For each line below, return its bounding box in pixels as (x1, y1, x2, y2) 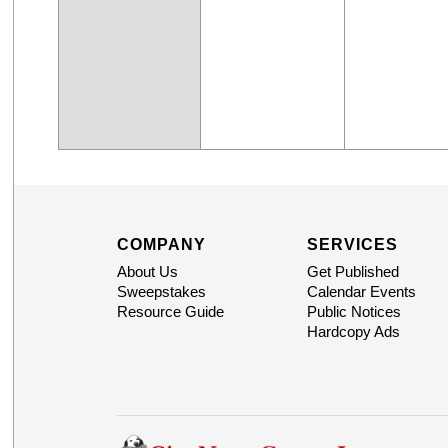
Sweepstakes (116, 283, 206, 301)
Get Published (306, 263, 399, 281)
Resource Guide (116, 303, 224, 321)
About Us (116, 263, 178, 281)
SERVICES (306, 236, 398, 254)
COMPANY (116, 236, 206, 254)
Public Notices (306, 303, 401, 321)
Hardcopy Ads (306, 323, 400, 341)
